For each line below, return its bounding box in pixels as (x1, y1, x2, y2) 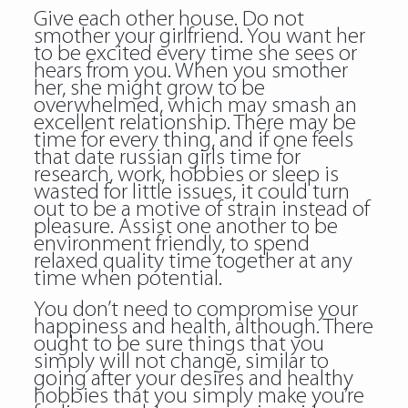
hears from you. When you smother (33, 60, 348, 83)
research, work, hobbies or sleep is (33, 164, 339, 187)
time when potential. (33, 268, 222, 291)
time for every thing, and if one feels (33, 129, 353, 152)
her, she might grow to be (33, 77, 265, 100)
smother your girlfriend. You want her (33, 25, 365, 48)
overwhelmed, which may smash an (33, 95, 357, 117)
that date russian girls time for (33, 147, 301, 169)
